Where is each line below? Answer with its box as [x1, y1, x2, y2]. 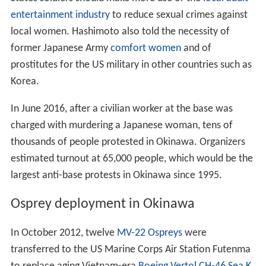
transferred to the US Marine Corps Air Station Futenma [10, 243, 251, 255]
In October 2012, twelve [10, 227, 117, 239]
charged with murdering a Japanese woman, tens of [10, 119, 233, 131]
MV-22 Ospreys [116, 227, 182, 239]
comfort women [110, 42, 181, 54]
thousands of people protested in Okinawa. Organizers [10, 136, 245, 148]
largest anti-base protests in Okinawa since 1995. [10, 169, 222, 181]
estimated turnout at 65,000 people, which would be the [10, 153, 253, 164]
